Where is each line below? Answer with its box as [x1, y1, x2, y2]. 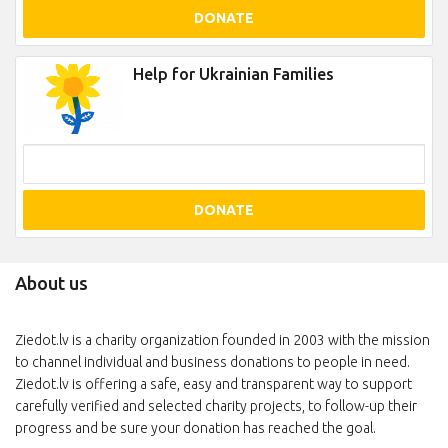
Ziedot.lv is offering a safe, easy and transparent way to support [15, 376, 412, 392]
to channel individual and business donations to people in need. [15, 354, 410, 370]
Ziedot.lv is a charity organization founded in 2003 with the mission [15, 332, 430, 348]
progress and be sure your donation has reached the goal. [15, 420, 376, 436]
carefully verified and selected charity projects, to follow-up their [15, 398, 417, 414]
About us [15, 273, 88, 293]
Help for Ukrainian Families [133, 65, 334, 83]
